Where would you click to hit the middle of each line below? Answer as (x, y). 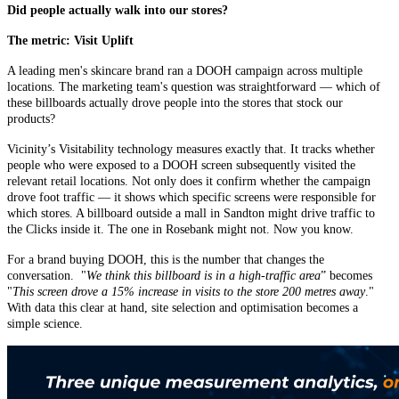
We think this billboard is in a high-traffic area (204, 276)
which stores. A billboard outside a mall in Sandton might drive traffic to (191, 214)
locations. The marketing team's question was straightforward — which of (194, 87)
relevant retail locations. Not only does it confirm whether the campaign (189, 182)
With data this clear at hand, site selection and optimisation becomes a (183, 308)
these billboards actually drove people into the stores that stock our (175, 103)
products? (31, 119)
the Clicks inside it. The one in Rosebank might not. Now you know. (180, 230)
